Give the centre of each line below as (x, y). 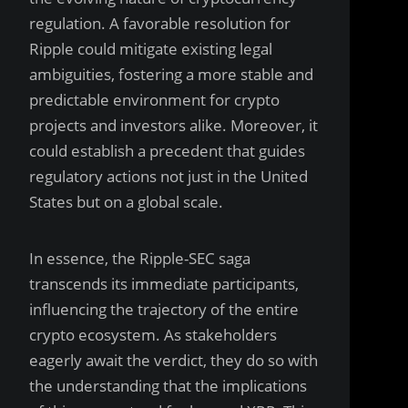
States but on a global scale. (126, 202)
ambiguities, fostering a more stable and (171, 74)
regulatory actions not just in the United (168, 176)
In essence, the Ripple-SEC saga (140, 258)
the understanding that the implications (168, 386)
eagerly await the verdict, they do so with (173, 360)
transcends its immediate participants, (164, 284)
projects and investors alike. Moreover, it (173, 125)
